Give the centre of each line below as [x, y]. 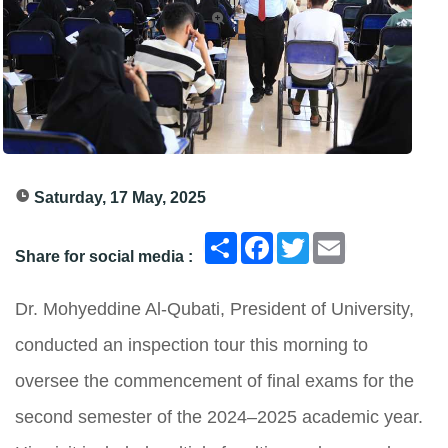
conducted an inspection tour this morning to [191, 345]
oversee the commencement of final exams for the [214, 381]
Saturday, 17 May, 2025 [120, 197]
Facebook [311, 246]
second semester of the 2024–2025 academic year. [219, 417]
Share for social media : [104, 256]
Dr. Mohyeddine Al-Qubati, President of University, [214, 309]
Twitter [334, 246]
